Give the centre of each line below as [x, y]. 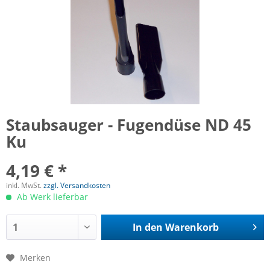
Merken [35, 258]
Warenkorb [192, 228]
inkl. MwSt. [25, 186]
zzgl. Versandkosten [77, 186]
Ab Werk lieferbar [51, 197]
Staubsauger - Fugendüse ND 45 [129, 125]
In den [147, 228]
